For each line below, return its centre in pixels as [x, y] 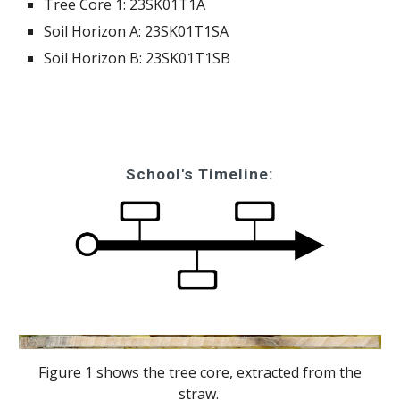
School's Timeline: [200, 175]
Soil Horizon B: [93, 58]
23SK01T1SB [188, 58]
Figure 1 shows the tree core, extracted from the [200, 372]
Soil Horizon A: [93, 32]
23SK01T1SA [187, 32]
